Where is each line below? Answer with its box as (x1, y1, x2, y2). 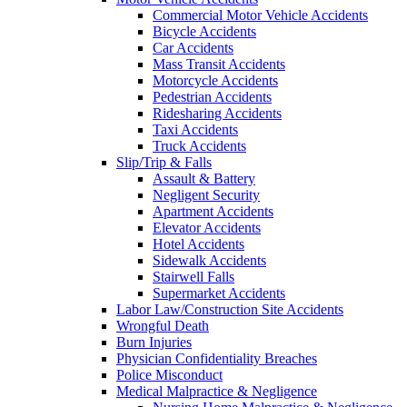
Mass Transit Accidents (153, 56, 285, 72)
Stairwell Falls (153, 269, 234, 284)
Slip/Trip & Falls (116, 154, 212, 170)
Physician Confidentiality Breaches (116, 351, 317, 366)
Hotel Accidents (153, 236, 244, 252)
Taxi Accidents (153, 122, 238, 137)
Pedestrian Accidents (153, 89, 272, 104)
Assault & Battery (153, 171, 255, 186)
